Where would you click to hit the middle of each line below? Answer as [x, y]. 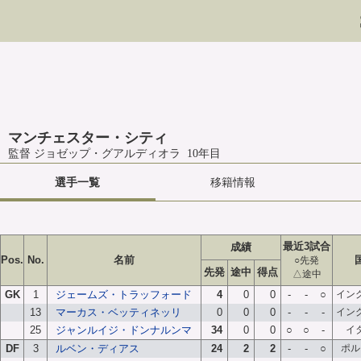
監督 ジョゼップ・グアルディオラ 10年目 [114, 154]
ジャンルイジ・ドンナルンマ [124, 330]
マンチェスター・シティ [88, 138]
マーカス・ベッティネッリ [118, 312]
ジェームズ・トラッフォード [124, 295]
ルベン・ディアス [98, 349]
